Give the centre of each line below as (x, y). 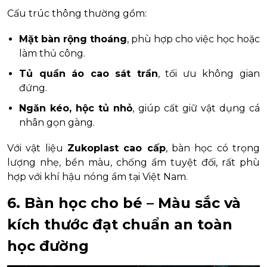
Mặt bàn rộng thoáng (73, 39)
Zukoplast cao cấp (117, 148)
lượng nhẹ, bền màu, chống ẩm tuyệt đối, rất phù (133, 162)
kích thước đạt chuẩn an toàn (120, 224)
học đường (48, 246)
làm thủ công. (52, 53)
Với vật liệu (37, 148)
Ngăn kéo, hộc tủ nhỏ (76, 108)
